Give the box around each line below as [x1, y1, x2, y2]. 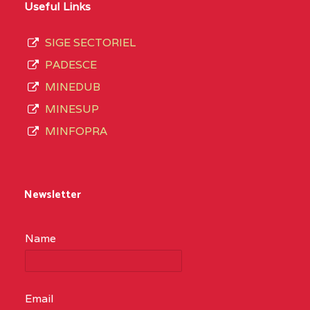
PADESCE [45, 57, 97, 73]
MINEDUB [45, 80, 100, 95]
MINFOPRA [45, 124, 107, 139]
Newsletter [24, 185, 81, 205]
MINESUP [45, 102, 99, 117]
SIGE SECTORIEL [45, 35, 136, 51]
